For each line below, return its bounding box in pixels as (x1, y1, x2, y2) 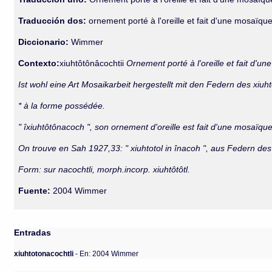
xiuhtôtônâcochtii (59, 58, 127, 68)
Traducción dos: (18, 16, 87, 25)
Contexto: (18, 58, 60, 68)
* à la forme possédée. (18, 101, 106, 110)
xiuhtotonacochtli (14, 249, 76, 257)
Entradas (14, 228, 52, 237)
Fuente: (18, 186, 51, 195)
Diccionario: (18, 37, 72, 47)
